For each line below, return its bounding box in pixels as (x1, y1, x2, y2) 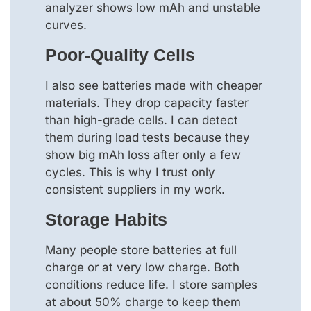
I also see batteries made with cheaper (45, 78, 262, 92)
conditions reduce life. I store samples (45, 278, 258, 292)
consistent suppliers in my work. (45, 182, 225, 196)
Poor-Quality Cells (45, 44, 195, 65)
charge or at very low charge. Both (45, 260, 239, 275)
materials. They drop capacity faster (45, 95, 249, 110)
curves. (45, 17, 87, 32)
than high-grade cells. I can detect (45, 112, 238, 127)
